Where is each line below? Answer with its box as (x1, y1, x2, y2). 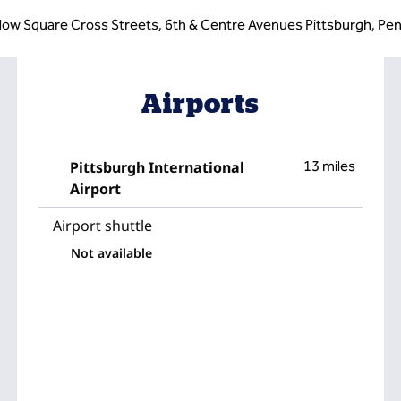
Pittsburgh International (69, 158, 244, 177)
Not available (71, 244, 153, 261)
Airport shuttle (53, 216, 153, 235)
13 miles (303, 158, 355, 175)
